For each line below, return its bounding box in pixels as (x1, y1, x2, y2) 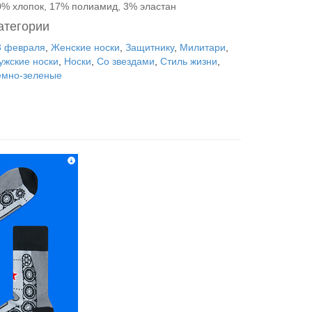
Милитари (180, 42, 226, 53)
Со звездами (97, 56, 155, 67)
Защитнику (125, 42, 174, 53)
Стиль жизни (160, 56, 217, 67)
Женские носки (51, 42, 120, 53)
